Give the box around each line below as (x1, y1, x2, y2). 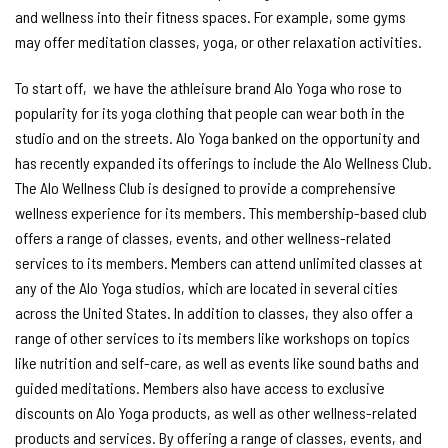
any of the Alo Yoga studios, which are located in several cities (15, 277, 398, 297)
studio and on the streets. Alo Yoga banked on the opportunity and (15, 127, 420, 147)
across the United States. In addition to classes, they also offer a (15, 302, 413, 322)
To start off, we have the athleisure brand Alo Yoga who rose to (15, 77, 402, 97)
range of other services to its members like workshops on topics (15, 327, 410, 347)
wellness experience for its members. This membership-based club (15, 202, 427, 222)
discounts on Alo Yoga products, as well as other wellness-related (15, 402, 417, 422)
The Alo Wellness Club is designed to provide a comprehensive (15, 177, 396, 197)
